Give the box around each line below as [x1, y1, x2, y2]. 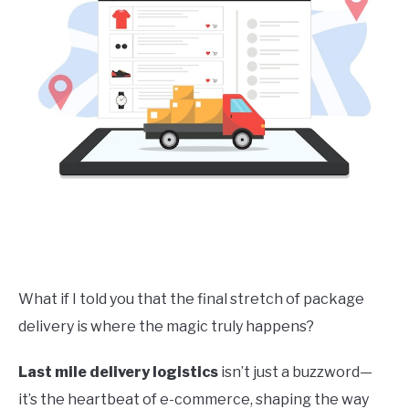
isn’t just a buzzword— [218, 363, 372, 381]
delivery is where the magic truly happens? [18, 318, 314, 335]
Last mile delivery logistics [18, 363, 218, 381]
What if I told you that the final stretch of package [18, 290, 364, 308]
